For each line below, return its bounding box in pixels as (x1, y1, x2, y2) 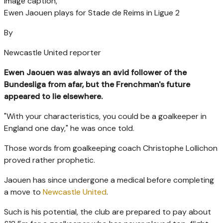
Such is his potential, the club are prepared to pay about (4, 206, 211, 217)
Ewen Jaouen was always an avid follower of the (4, 67, 187, 78)
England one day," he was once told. (4, 122, 134, 133)
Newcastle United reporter (4, 47, 101, 58)
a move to (4, 186, 43, 197)
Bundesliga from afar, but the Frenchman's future (4, 79, 190, 90)
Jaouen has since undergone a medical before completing (4, 174, 214, 185)
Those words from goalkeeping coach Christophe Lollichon (4, 142, 218, 153)
